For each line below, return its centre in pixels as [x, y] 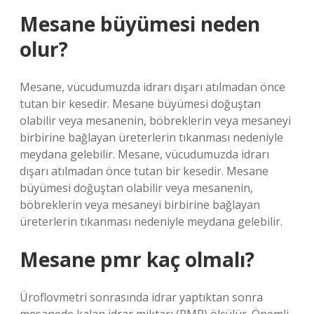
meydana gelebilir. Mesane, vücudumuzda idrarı [144, 154]
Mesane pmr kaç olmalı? [137, 259]
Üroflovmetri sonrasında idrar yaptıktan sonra [141, 297]
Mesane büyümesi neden [140, 24]
